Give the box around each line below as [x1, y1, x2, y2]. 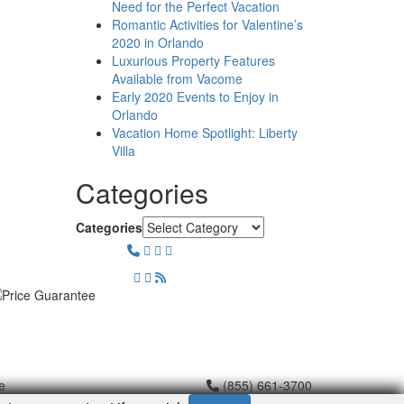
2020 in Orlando [111, 32, 204, 51]
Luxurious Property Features [111, 50, 275, 69]
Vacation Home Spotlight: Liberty [111, 123, 298, 142]
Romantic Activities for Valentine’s [111, 14, 303, 33]
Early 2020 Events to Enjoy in [111, 87, 279, 106]
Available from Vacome [111, 69, 243, 87]
